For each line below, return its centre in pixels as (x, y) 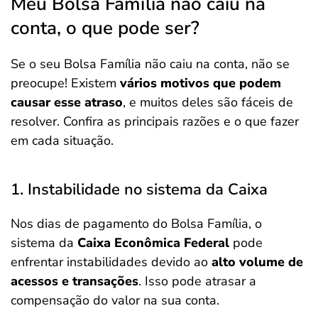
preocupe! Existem (65, 83)
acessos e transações (75, 281)
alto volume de (257, 262)
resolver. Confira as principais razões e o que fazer (155, 121)
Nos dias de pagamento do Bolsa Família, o (136, 224)
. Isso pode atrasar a (197, 281)
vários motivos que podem (201, 83)
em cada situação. (62, 141)
